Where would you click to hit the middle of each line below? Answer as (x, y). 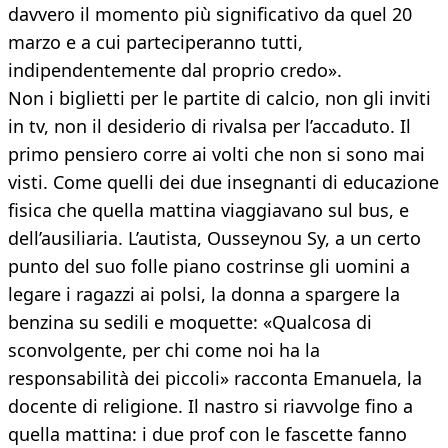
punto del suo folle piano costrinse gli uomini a (209, 266)
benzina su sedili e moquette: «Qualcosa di (190, 322)
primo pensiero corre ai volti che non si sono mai (216, 154)
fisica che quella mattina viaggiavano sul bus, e (208, 210)
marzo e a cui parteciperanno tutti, (155, 42)
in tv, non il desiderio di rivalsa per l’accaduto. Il (209, 126)
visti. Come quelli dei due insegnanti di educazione (223, 182)
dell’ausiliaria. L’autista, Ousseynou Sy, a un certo (214, 238)
